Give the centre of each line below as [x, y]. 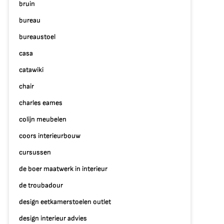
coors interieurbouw [49, 136]
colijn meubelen [42, 119]
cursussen [35, 152]
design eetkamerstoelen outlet [65, 202]
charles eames [40, 103]
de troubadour [41, 185]
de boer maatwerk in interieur [63, 169]
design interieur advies [53, 218]
